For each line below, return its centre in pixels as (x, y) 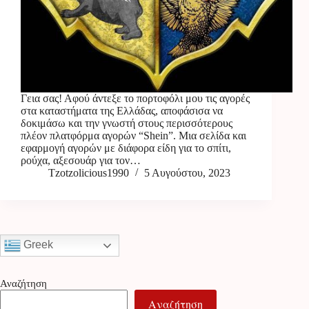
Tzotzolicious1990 (89, 173)
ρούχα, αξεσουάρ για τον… (81, 161)
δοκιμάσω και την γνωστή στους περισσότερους (127, 123)
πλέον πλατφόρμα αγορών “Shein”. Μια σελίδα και (133, 136)
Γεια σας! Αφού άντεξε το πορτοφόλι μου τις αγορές (135, 99)
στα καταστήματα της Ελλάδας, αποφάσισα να (122, 111)
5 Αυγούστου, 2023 (187, 173)
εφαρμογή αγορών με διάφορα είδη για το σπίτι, (126, 148)
